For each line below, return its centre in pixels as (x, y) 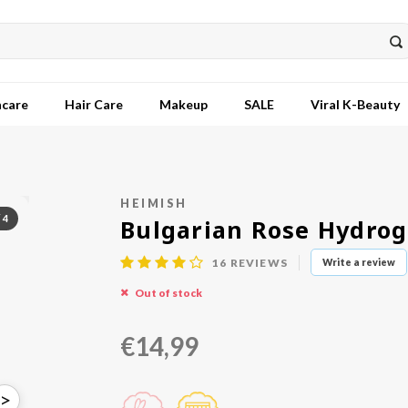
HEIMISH (154, 204)
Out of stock (168, 292)
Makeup (184, 104)
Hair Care (94, 104)
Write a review (358, 262)
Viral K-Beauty (355, 104)
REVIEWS (257, 262)
